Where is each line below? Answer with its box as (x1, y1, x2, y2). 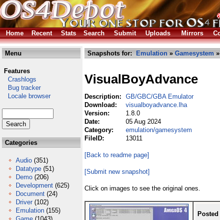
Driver (16, 198, 32, 206)
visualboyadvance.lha (126, 101, 187, 109)
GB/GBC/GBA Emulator (126, 93, 193, 100)
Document (16, 190, 45, 197)
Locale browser (2, 92, 51, 100)
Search (83, 29, 105, 37)
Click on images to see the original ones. (84, 185, 200, 192)
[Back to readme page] (84, 151, 149, 159)
